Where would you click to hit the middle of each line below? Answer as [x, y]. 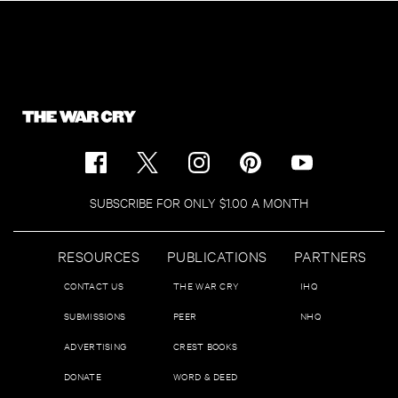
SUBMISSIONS [95, 315]
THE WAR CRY [206, 285]
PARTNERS [330, 255]
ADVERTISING [96, 346]
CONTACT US [94, 285]
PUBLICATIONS [217, 255]
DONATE [83, 376]
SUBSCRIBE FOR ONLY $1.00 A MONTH [199, 202]
